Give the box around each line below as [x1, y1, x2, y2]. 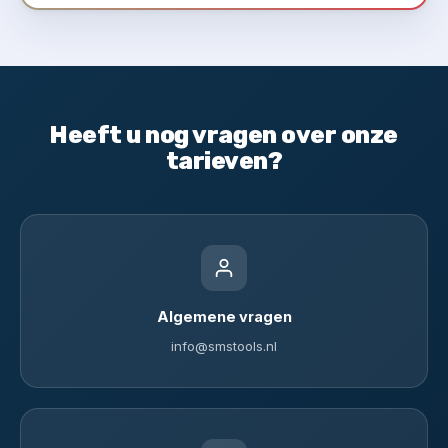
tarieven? [165, 147, 283, 175]
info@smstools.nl [171, 338, 277, 354]
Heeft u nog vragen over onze [50, 121, 398, 149]
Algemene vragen [156, 308, 292, 325]
